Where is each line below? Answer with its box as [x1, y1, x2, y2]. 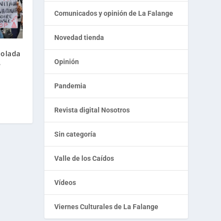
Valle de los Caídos [54, 154, 114, 163]
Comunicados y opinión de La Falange [54, 9, 174, 18]
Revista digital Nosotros [54, 106, 130, 114]
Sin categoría [54, 130, 97, 139]
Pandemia [54, 82, 87, 90]
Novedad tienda [54, 34, 105, 42]
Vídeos [54, 179, 76, 187]
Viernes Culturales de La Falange [54, 203, 159, 211]
